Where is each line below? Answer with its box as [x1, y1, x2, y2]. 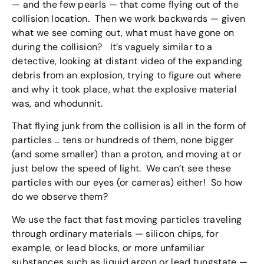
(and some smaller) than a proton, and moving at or [12, 148, 242, 161]
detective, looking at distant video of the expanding [12, 54, 243, 67]
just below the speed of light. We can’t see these [12, 162, 232, 175]
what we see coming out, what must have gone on [12, 26, 235, 39]
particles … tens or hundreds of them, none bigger [12, 134, 234, 147]
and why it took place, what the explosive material [12, 82, 237, 95]
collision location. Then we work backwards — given [12, 12, 246, 25]
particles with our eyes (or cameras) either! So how [12, 176, 243, 189]
